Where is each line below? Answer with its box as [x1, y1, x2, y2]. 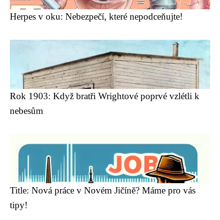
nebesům [10, 106, 43, 116]
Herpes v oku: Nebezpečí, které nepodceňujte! [10, 11, 183, 22]
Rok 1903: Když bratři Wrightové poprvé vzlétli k [10, 91, 199, 101]
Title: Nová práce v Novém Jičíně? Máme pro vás [10, 185, 195, 195]
